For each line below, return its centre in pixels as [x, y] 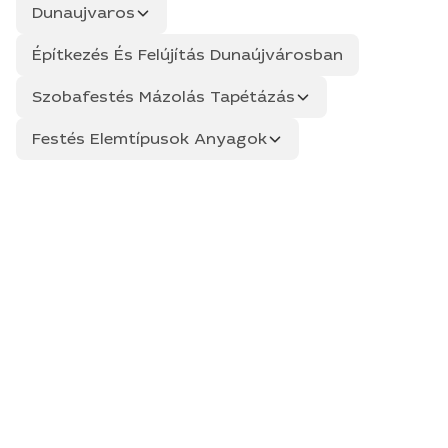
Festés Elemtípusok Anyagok [149, 138]
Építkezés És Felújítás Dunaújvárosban [187, 54]
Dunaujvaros [83, 12]
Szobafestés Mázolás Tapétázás [163, 96]
